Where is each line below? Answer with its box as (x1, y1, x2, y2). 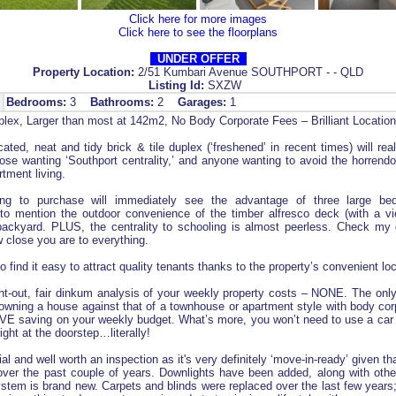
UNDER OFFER (149, 52, 247, 66)
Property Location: (33, 65, 138, 80)
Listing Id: (148, 79, 204, 93)
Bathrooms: (90, 95, 154, 110)
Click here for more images (129, 12, 267, 27)
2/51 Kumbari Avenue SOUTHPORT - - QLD (138, 65, 363, 80)
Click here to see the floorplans (118, 26, 278, 40)
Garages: (178, 95, 230, 110)
